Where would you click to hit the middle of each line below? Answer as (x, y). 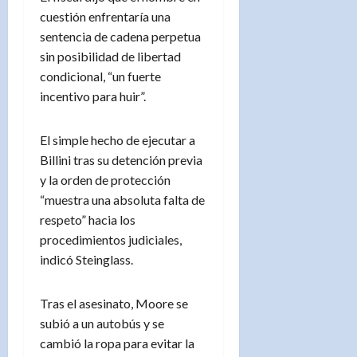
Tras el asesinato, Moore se (114, 303)
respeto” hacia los (88, 219)
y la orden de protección (105, 179)
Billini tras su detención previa (121, 159)
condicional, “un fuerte (100, 76)
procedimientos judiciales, (111, 239)
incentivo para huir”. (93, 96)
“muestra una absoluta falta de (122, 199)
